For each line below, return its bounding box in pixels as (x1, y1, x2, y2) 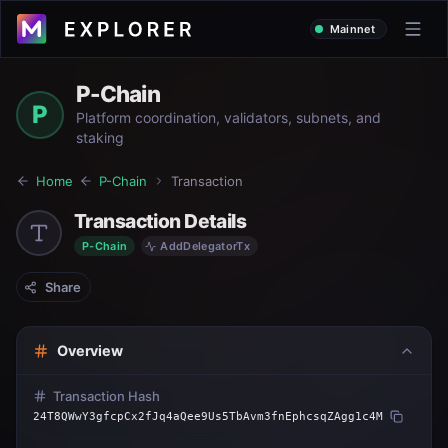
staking (75, 129, 124, 146)
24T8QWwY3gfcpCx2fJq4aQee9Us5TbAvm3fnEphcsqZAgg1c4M (33, 409, 383, 423)
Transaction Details (74, 209, 247, 233)
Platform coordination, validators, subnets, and (75, 109, 381, 126)
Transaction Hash (53, 388, 160, 404)
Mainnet (329, 22, 375, 36)
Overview (57, 342, 123, 359)
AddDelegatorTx (160, 239, 250, 253)
